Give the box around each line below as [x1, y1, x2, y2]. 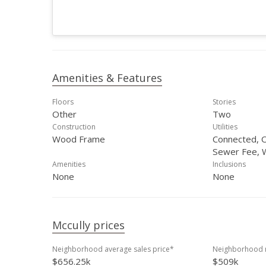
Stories [213, 97, 236, 107]
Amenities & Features [52, 71, 162, 85]
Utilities [213, 122, 237, 132]
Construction [52, 122, 96, 132]
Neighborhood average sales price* [52, 244, 174, 254]
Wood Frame [52, 133, 105, 145]
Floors [52, 97, 74, 107]
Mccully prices [52, 218, 125, 232]
